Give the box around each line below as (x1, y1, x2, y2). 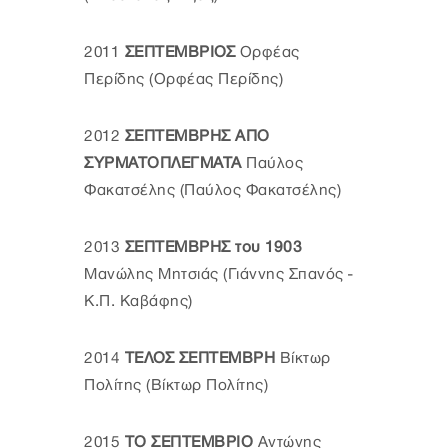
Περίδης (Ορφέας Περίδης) (84, 70, 283, 88)
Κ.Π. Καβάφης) (84, 292, 193, 310)
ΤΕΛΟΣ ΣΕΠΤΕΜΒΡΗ (120, 349, 275, 367)
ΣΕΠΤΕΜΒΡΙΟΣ (124, 43, 235, 61)
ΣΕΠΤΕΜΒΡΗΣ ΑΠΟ (120, 127, 270, 145)
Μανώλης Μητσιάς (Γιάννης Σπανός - (84, 265, 353, 283)
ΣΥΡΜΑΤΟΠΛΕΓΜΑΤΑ (84, 154, 246, 172)
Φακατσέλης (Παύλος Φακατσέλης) (84, 181, 341, 199)
